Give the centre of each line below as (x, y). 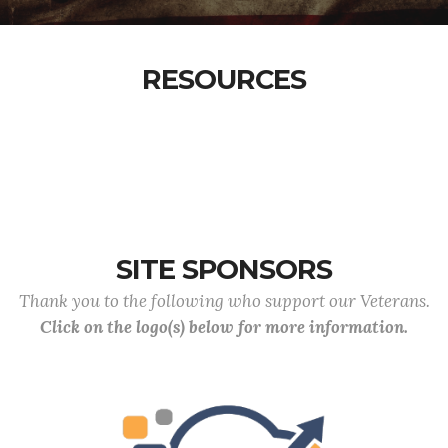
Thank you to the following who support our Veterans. (224, 301)
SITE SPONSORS (224, 269)
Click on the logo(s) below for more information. (224, 327)
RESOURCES (224, 79)
